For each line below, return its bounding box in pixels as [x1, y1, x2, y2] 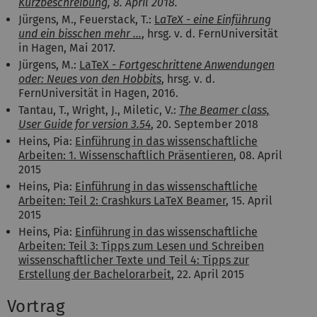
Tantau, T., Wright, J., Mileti [18, 103, 154, 117]
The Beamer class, [179, 103, 270, 117]
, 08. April [234, 148, 282, 162]
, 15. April [226, 193, 272, 207]
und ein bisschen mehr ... [18, 26, 142, 40]
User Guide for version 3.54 [18, 117, 151, 131]
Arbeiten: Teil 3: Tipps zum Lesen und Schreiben [18, 238, 264, 253]
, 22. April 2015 [171, 267, 244, 281]
